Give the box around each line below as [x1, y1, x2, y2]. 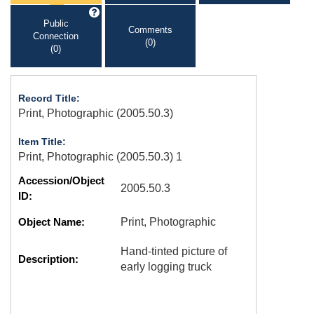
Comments [128, 24, 172, 35]
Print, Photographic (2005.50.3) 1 [18, 151, 182, 163]
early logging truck [121, 261, 212, 273]
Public [43, 18, 69, 29]
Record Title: [18, 93, 80, 104]
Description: [18, 253, 78, 265]
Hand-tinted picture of [121, 245, 227, 257]
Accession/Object [18, 175, 104, 186]
